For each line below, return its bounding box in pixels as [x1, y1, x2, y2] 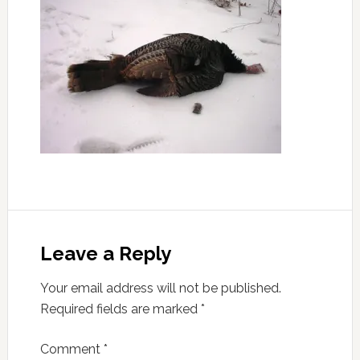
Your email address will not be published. [39, 280, 281, 296]
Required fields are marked [39, 301, 201, 317]
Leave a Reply [39, 242, 171, 265]
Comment [39, 342, 104, 357]
